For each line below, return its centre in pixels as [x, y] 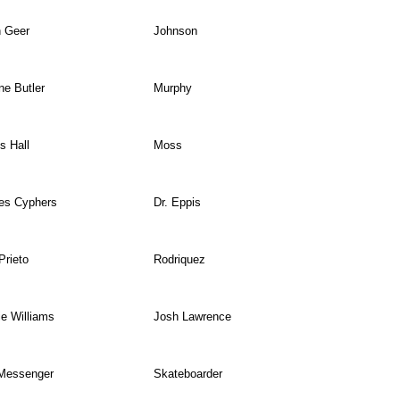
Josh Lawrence [192, 317]
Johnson [175, 31]
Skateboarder [187, 374]
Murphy [172, 88]
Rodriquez [179, 260]
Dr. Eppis [177, 203]
